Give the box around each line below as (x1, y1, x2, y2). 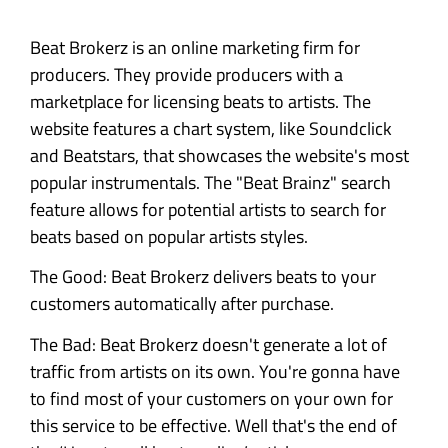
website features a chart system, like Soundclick (30, 114, 392, 142)
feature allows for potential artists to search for (30, 195, 386, 223)
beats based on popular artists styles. (30, 222, 308, 250)
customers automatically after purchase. (30, 290, 334, 318)
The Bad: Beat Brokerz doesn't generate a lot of (30, 330, 387, 358)
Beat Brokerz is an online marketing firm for (30, 33, 360, 61)
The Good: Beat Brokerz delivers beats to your (30, 263, 376, 291)
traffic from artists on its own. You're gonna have (30, 357, 400, 385)
